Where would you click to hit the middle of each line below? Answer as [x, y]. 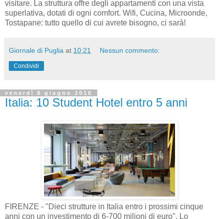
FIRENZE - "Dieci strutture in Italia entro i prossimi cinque [104, 207]
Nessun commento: [130, 50]
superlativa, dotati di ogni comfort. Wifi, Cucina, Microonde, [106, 13]
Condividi [26, 66]
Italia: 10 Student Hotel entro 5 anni [96, 102]
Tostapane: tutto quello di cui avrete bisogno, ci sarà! [96, 22]
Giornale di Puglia [36, 50]
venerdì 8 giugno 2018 [49, 93]
